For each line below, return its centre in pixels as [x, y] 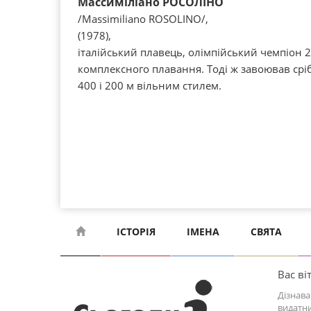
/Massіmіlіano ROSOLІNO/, [143, 19]
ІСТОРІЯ [136, 232]
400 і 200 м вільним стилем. [150, 85]
